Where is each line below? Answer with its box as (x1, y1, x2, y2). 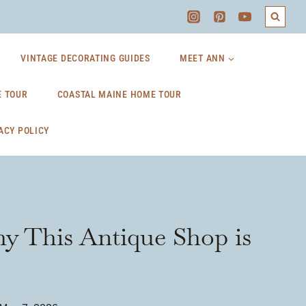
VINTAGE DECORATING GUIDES (20, 53, 150, 64)
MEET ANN (180, 53, 225, 64)
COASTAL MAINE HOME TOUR (57, 89, 182, 100)
